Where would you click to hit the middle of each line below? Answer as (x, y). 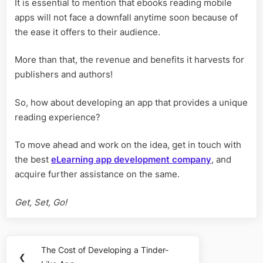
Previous (64, 255)
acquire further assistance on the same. (98, 174)
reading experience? (59, 117)
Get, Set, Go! (42, 202)
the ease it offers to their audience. (89, 32)
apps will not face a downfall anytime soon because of (126, 17)
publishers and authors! (65, 75)
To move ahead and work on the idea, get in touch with (128, 145)
